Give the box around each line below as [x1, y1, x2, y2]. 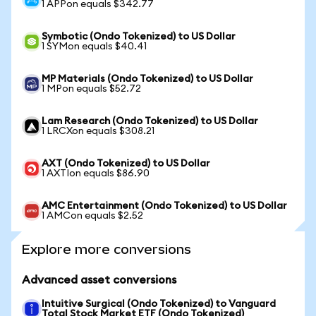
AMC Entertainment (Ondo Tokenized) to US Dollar [42, 201, 287, 211]
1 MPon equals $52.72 [42, 84, 141, 94]
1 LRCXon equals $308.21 [42, 126, 154, 136]
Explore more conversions [22, 242, 191, 257]
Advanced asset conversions [22, 274, 176, 286]
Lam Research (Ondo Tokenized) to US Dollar [42, 116, 258, 126]
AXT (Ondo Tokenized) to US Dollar [42, 159, 210, 169]
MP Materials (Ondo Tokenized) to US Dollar [42, 74, 253, 84]
